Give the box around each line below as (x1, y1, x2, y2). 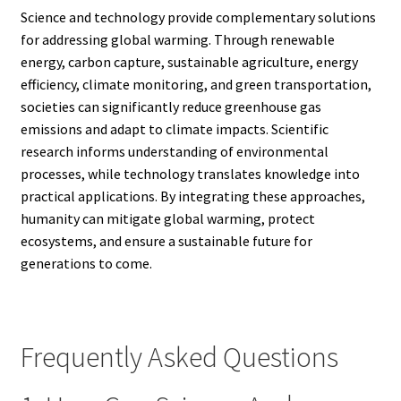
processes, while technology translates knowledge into (20, 164, 360, 183)
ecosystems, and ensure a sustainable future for (20, 231, 312, 250)
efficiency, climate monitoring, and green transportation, (20, 74, 371, 93)
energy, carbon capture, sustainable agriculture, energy (20, 52, 358, 71)
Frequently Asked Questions (20, 338, 338, 375)
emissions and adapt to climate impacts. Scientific (20, 119, 328, 138)
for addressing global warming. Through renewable (20, 30, 335, 48)
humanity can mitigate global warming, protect (20, 209, 315, 227)
